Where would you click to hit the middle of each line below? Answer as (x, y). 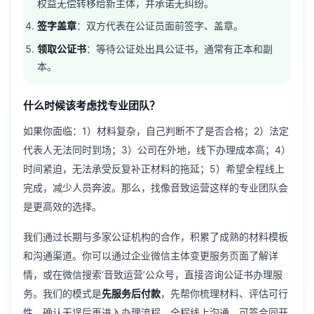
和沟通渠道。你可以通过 (77, 256)
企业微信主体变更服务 (180, 256)
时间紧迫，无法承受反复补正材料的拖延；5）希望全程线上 (154, 169)
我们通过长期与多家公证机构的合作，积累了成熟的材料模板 (156, 237)
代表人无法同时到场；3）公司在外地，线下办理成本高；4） (157, 150)
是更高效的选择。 (62, 207)
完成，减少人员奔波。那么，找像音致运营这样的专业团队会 (156, 188)
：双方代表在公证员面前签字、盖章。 (160, 26)
